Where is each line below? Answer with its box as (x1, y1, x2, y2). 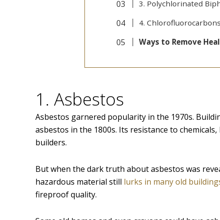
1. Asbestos (35, 87, 124, 111)
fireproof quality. (35, 189, 97, 200)
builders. (35, 137, 67, 148)
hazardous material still (35, 176, 124, 188)
